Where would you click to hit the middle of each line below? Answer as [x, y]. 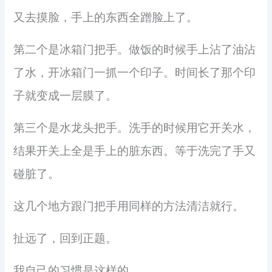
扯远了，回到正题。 [66, 239]
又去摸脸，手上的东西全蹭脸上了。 [106, 18]
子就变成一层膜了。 [66, 96]
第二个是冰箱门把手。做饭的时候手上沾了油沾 [135, 50]
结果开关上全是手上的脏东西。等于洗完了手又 [135, 151]
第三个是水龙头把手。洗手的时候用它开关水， [135, 128]
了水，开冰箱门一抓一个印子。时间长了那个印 [135, 73]
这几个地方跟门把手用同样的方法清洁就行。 [129, 206]
